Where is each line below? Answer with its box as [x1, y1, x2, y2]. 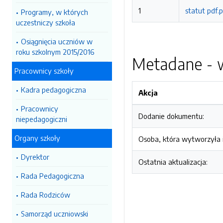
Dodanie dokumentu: [138, 111, 204, 120]
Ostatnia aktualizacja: [138, 157, 208, 166]
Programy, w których [21, 7, 88, 16]
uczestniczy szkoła [16, 18, 75, 27]
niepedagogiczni [16, 114, 67, 123]
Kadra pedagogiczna [21, 85, 86, 94]
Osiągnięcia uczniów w [21, 37, 93, 46]
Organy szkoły [14, 133, 60, 142]
